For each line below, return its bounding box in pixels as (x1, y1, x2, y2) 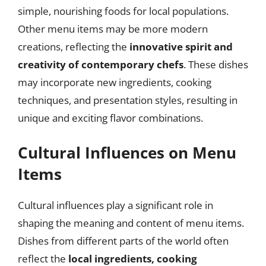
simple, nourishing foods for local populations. (18, 4, 229, 18)
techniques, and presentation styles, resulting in (18, 93, 237, 107)
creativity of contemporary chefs (18, 57, 183, 71)
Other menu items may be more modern (18, 21, 208, 36)
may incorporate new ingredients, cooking (18, 75, 211, 89)
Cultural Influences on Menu (18, 142, 236, 163)
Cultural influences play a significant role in (18, 198, 213, 212)
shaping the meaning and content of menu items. (18, 216, 244, 230)
